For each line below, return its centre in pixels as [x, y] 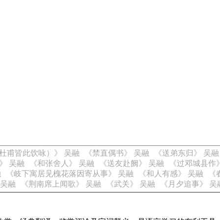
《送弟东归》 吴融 [187, 153]
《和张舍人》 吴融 [62, 163]
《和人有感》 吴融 [171, 174]
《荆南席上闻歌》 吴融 [61, 184]
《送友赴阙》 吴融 [132, 163]
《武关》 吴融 [131, 184]
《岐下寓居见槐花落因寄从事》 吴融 [70, 174]
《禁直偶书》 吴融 [117, 153]
